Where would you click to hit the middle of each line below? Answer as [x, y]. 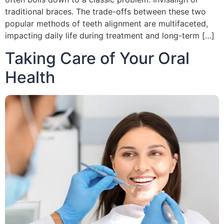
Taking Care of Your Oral [97, 58]
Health [30, 77]
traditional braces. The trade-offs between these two [105, 12]
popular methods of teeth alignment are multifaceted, [106, 24]
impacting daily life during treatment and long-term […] [110, 36]
